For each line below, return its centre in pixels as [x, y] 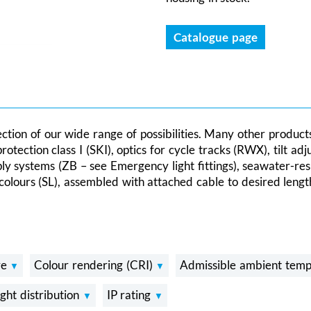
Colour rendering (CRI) [95, 264]
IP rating [131, 294]
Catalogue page [216, 37]
